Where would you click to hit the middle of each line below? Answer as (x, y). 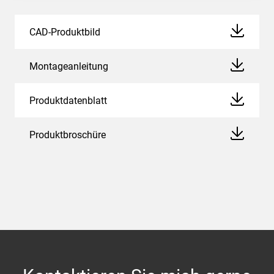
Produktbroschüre (68, 135)
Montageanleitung (69, 66)
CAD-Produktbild (65, 32)
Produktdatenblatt (68, 100)
